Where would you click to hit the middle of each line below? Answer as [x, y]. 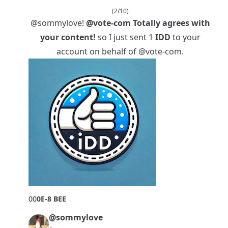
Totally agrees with [170, 23]
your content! [68, 37]
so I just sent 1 [125, 37]
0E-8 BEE [51, 199]
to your [185, 37]
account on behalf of [97, 52]
